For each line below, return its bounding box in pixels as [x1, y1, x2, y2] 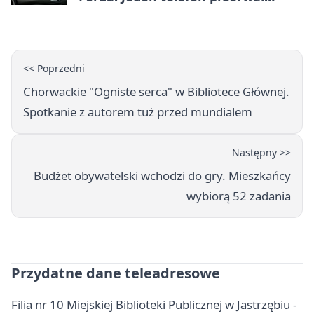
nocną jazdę [78, 5, 153, 22]
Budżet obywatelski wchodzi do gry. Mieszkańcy [34, 168, 291, 184]
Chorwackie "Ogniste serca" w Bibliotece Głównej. [23, 83, 289, 100]
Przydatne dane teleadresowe [11, 264, 220, 283]
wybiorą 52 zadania [186, 188, 291, 205]
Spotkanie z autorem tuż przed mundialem [23, 104, 252, 121]
